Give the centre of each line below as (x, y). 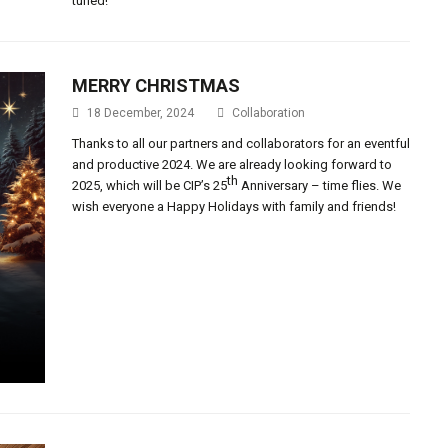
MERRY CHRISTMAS (156, 85)
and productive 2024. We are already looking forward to (232, 164)
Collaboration (269, 113)
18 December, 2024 (141, 113)
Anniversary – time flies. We (320, 185)
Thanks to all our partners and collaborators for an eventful (241, 143)
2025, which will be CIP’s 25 (150, 185)
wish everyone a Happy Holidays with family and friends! (234, 206)
